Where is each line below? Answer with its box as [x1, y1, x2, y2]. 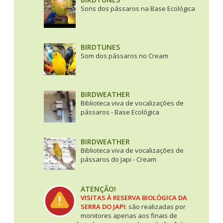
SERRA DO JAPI [81, 202, 125, 211]
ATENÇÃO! [81, 184, 116, 194]
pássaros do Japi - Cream [81, 154, 156, 164]
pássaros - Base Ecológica [81, 107, 159, 116]
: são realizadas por [125, 202, 186, 211]
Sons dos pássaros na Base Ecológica [81, 3, 195, 13]
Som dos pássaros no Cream [81, 51, 168, 60]
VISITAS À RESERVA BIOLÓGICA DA [81, 193, 187, 202]
